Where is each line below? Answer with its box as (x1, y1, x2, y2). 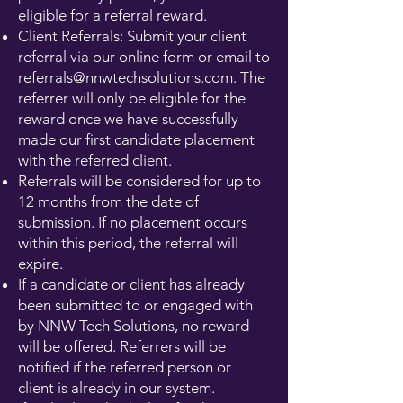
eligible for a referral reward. (18, 6, 214, 24)
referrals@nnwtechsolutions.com (18, 68, 233, 86)
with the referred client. (18, 151, 179, 169)
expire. (18, 255, 70, 273)
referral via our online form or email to (18, 48, 270, 66)
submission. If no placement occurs (18, 213, 247, 231)
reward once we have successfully (18, 110, 238, 128)
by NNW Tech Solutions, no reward (18, 317, 249, 335)
